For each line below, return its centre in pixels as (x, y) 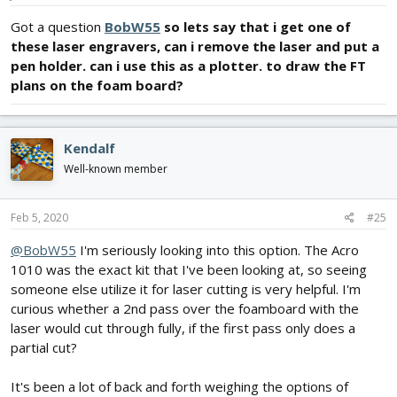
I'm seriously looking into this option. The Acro (218, 249)
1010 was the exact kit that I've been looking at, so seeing (189, 269)
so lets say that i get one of (256, 27)
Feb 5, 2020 (39, 217)
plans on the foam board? (97, 86)
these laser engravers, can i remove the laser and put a (195, 47)
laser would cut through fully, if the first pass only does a (183, 327)
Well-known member (116, 169)
